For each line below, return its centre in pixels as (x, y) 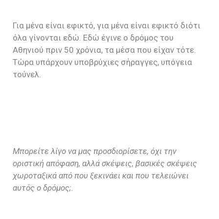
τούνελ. (27, 75)
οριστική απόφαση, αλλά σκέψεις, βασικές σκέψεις (105, 164)
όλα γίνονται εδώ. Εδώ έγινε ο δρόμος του (93, 38)
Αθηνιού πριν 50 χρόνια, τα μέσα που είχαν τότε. (105, 50)
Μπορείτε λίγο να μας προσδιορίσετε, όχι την (95, 151)
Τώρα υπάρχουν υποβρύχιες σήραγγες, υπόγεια (103, 62)
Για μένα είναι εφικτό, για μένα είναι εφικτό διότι (107, 26)
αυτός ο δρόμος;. (43, 188)
